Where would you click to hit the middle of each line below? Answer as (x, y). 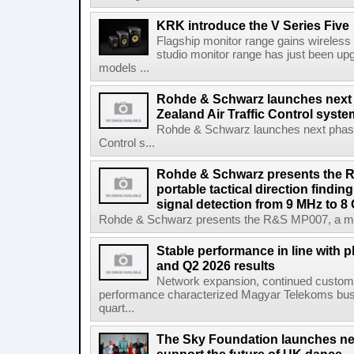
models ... (124, 68)
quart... (117, 308)
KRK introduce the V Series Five (253, 25)
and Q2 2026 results (216, 265)
